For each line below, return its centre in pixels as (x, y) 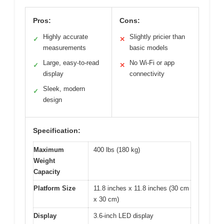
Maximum (49, 149)
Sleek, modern (64, 88)
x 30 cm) (106, 199)
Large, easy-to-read (71, 62)
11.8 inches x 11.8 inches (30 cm (141, 188)
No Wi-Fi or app (152, 62)
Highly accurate (65, 36)
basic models (149, 47)
